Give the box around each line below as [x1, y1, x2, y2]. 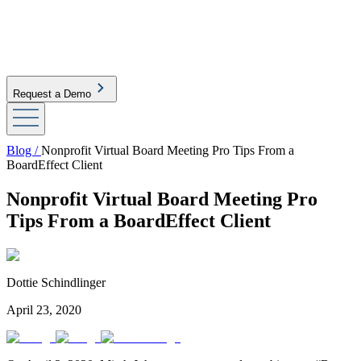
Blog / [6, 143, 41, 157]
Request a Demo [13, 88, 91, 100]
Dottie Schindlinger [6, 275, 106, 289]
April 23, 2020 [6, 302, 81, 317]
